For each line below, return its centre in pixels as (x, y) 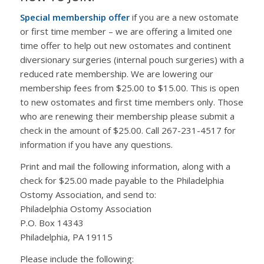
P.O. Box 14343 (52, 223)
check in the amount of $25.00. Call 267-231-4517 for (128, 131)
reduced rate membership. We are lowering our (116, 74)
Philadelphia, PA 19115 (66, 237)
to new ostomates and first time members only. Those (131, 102)
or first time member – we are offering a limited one (126, 32)
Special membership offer (75, 17)
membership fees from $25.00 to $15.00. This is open (129, 88)
